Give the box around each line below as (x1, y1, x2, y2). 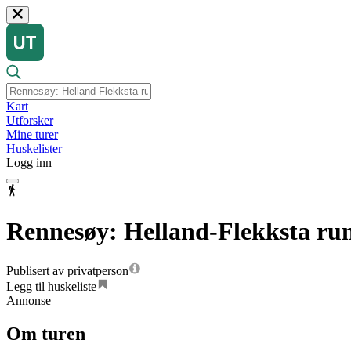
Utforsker (6, 114, 53, 128)
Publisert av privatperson (6, 264, 128, 278)
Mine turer (6, 128, 58, 142)
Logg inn (6, 156, 52, 170)
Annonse (6, 294, 51, 308)
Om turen (6, 324, 85, 345)
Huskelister (6, 142, 62, 156)
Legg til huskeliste (6, 280, 96, 294)
